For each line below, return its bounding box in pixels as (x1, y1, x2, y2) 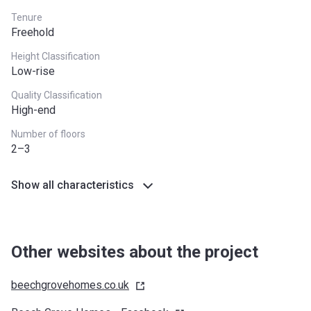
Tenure (11, 12, 42, 23)
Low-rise (11, 65, 55, 78)
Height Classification (11, 51, 100, 62)
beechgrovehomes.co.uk (11, 278, 129, 292)
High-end (11, 103, 56, 117)
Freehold (11, 26, 54, 39)
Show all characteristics (11, 178, 134, 192)
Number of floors (11, 128, 85, 140)
